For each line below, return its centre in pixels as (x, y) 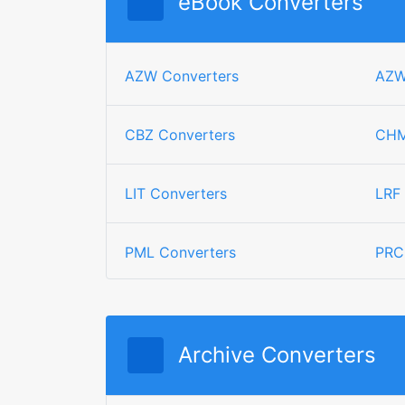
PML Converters (180, 252)
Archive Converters (277, 355)
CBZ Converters (180, 135)
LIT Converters (176, 193)
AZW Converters (182, 76)
